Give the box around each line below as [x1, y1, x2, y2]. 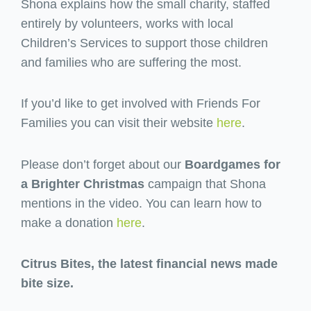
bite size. [21, 276, 74, 291]
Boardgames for [185, 157, 280, 171]
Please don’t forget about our [21, 157, 185, 171]
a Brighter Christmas [21, 176, 144, 191]
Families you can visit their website [21, 116, 217, 131]
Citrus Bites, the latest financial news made [21, 257, 278, 271]
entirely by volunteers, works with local [21, 16, 233, 31]
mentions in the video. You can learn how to [21, 196, 262, 210]
